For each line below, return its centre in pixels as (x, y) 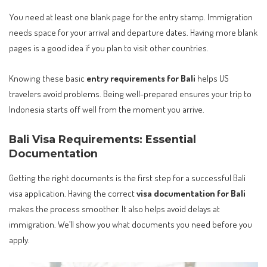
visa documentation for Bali (191, 193)
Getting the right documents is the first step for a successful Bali (127, 177)
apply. (19, 239)
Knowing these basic (48, 78)
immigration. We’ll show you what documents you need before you (131, 224)
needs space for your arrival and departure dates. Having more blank (133, 32)
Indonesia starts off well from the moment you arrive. (107, 109)
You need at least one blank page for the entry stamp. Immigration (131, 16)
